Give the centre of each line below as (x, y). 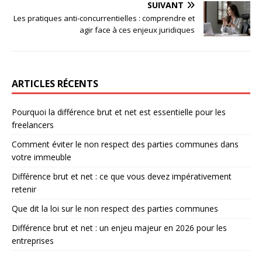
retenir (24, 189)
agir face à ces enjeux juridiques (137, 30)
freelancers (33, 125)
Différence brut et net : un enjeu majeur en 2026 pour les (119, 227)
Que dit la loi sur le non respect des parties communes (115, 208)
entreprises (33, 240)
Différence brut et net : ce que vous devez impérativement (122, 176)
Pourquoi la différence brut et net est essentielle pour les (119, 112)
